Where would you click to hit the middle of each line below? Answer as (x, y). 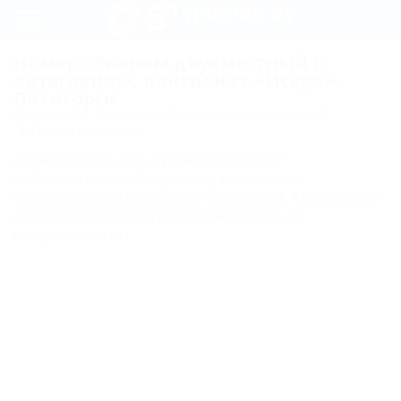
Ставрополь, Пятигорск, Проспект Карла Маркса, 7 (171, 115)
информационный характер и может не (158, 178)
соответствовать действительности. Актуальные (197, 197)
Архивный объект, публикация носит (149, 159)
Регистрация (92, 59)
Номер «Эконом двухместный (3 (171, 62)
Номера (70, 187)
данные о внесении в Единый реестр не (157, 216)
